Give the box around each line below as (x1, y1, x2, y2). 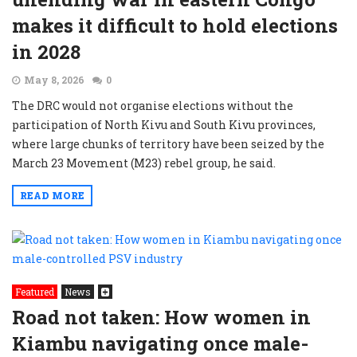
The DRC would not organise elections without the (12, 98, 293, 113)
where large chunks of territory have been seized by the (12, 136, 324, 151)
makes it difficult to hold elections (12, 13, 338, 38)
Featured (15, 285, 54, 298)
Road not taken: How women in (12, 304, 311, 330)
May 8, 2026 (24, 73, 84, 86)
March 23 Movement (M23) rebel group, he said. (12, 155, 276, 171)
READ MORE (20, 189, 84, 202)
